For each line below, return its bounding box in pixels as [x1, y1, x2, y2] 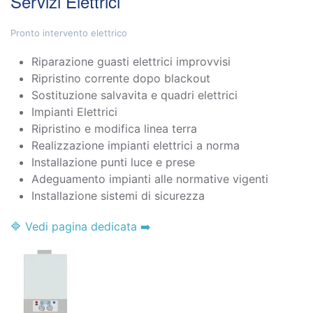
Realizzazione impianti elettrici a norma [31, 138, 240, 153]
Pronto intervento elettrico [10, 27, 127, 39]
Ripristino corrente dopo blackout [31, 71, 210, 86]
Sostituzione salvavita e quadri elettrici [31, 88, 238, 103]
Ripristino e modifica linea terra [31, 122, 197, 136]
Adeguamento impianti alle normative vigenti [31, 172, 268, 187]
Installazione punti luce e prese [31, 155, 195, 170]
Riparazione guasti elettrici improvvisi [31, 54, 231, 69]
